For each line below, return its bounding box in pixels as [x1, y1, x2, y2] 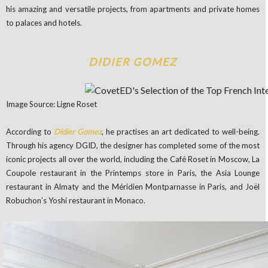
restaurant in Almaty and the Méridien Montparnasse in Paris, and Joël [6, 182, 260, 192]
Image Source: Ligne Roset [6, 99, 97, 109]
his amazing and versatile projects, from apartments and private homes [6, 4, 260, 14]
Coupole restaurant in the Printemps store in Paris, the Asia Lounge [6, 168, 260, 178]
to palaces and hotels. [6, 18, 82, 28]
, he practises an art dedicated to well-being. [102, 127, 260, 137]
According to [6, 127, 54, 137]
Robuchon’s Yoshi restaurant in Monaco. [6, 196, 145, 206]
